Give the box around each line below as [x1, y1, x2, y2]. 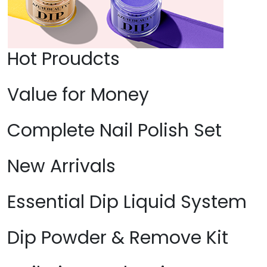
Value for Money [7, 82, 149, 108]
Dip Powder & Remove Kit [7, 225, 228, 251]
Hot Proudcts [42, 46, 120, 72]
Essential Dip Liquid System [7, 190, 247, 215]
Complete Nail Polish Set [7, 118, 222, 144]
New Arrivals [7, 154, 116, 179]
